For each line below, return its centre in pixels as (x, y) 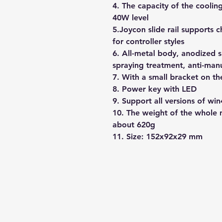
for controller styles (148, 41)
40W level (131, 17)
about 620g (134, 124)
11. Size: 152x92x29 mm (158, 136)
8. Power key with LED (155, 89)
